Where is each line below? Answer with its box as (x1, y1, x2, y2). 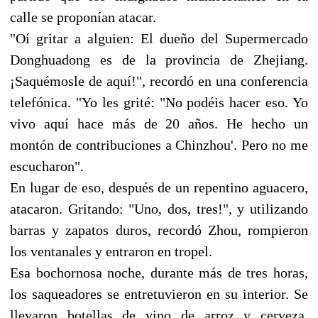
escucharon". (10, 158, 84, 174)
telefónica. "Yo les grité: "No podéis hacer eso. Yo (10, 94, 308, 110)
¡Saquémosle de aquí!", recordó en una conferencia (10, 72, 308, 89)
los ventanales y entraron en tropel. (10, 243, 212, 259)
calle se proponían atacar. (10, 9, 156, 25)
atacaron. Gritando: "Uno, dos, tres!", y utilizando (10, 200, 308, 216)
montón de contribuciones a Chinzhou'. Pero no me (10, 136, 308, 153)
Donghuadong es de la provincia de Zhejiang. (10, 51, 308, 67)
